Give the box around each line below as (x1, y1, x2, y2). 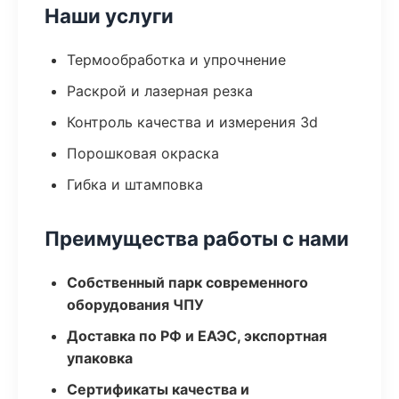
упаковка (67, 349, 133, 367)
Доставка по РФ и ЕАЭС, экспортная (67, 327, 327, 345)
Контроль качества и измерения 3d (67, 113, 318, 131)
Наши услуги (45, 4, 174, 28)
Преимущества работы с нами (45, 226, 349, 250)
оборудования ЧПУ (67, 296, 204, 313)
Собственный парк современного (67, 273, 308, 291)
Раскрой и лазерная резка (67, 82, 253, 100)
